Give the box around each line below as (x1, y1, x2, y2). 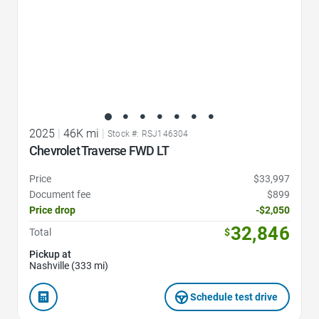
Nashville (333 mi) (29, 260, 108, 272)
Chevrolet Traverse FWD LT (29, 143, 169, 159)
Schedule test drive (190, 291, 278, 303)
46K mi (63, 127, 99, 141)
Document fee (29, 189, 90, 201)
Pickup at (29, 249, 71, 261)
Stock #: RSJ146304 (108, 129, 189, 140)
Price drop (29, 204, 75, 216)
